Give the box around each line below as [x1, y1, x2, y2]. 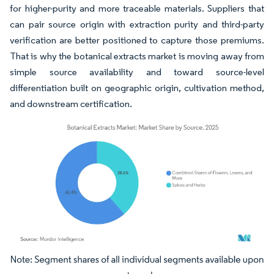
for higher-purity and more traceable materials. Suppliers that [10, 2, 264, 14]
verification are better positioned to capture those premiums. [10, 34, 264, 46]
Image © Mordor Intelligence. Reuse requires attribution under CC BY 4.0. [15, 257, 244, 267]
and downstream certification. [10, 98, 132, 109]
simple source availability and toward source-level [10, 66, 264, 78]
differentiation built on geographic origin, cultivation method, [10, 82, 264, 94]
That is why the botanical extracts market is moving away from [10, 50, 264, 62]
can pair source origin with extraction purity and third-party [10, 18, 264, 30]
